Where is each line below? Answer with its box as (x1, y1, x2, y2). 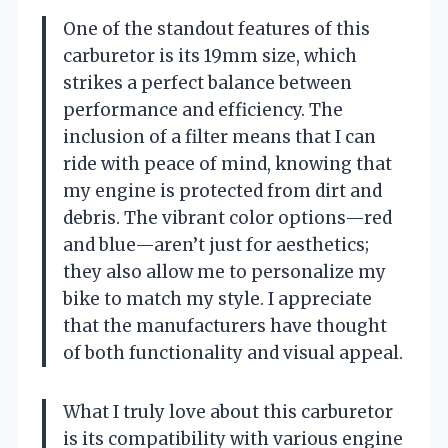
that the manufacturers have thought (63, 314, 387, 337)
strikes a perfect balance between (63, 71, 352, 94)
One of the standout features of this (63, 17, 370, 40)
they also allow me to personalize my (63, 260, 386, 283)
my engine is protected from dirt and (63, 179, 382, 202)
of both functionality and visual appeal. (63, 341, 403, 364)
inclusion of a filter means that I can (63, 125, 376, 148)
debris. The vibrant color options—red (63, 206, 392, 229)
